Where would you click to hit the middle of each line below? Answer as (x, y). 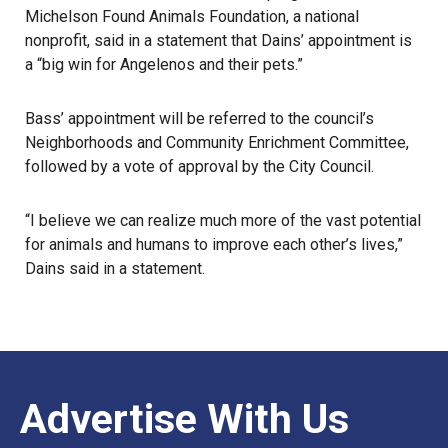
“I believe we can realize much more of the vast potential (223, 220)
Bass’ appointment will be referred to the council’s (199, 118)
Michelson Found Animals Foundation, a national (192, 16)
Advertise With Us (184, 419)
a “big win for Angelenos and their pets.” (164, 64)
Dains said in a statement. (115, 268)
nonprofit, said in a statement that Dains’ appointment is (218, 40)
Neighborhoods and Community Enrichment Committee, (217, 142)
